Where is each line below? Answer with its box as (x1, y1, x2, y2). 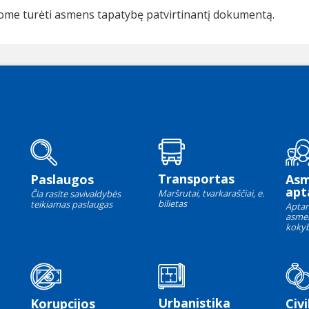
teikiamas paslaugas (30, 198, 112, 211)
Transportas (158, 170, 235, 188)
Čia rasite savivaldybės (30, 188, 121, 201)
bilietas (158, 197, 187, 210)
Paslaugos (30, 171, 94, 188)
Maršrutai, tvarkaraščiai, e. (158, 187, 264, 200)
